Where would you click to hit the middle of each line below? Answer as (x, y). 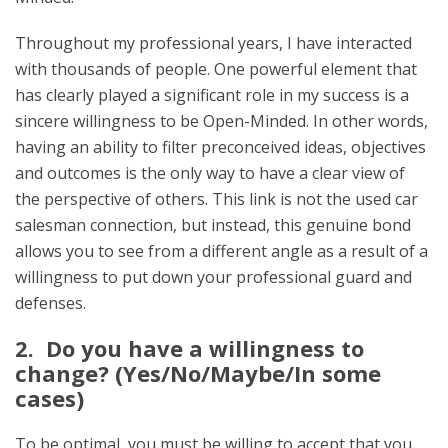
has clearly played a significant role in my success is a (212, 95)
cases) (49, 398)
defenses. (50, 303)
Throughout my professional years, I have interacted (213, 43)
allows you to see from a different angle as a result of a (221, 251)
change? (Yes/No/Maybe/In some (198, 373)
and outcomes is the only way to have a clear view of (210, 173)
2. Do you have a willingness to (189, 348)
